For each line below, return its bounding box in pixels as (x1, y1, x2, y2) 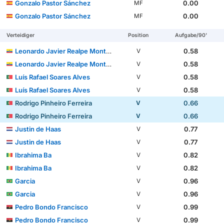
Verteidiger (6, 32, 35, 39)
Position (128, 32, 149, 39)
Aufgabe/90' (174, 32, 207, 39)
